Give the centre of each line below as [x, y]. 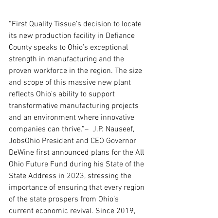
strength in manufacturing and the [67, 60]
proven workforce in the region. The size [76, 71]
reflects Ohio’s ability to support [63, 95]
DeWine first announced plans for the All [77, 153]
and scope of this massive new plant [71, 83]
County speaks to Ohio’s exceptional [69, 48]
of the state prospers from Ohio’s [65, 200]
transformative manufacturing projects [75, 106]
